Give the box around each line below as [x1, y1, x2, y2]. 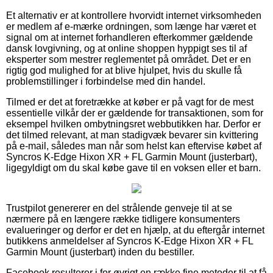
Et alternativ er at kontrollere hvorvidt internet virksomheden [6, 10, 261, 21]
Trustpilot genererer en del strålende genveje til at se [6, 203, 232, 214]
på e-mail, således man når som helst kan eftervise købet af [6, 141, 261, 152]
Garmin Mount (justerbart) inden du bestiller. [6, 247, 194, 258]
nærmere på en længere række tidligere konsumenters [6, 214, 240, 225]
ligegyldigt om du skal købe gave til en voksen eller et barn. [6, 163, 261, 174]
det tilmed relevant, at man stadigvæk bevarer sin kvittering [6, 130, 258, 141]
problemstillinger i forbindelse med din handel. [6, 76, 205, 87]
